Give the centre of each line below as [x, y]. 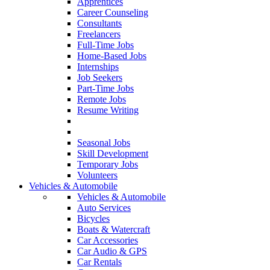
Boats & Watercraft [114, 230]
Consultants [99, 24]
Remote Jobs [102, 99]
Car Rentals [99, 262]
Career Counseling [113, 13]
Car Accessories [108, 240]
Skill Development [113, 154]
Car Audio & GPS [112, 251]
